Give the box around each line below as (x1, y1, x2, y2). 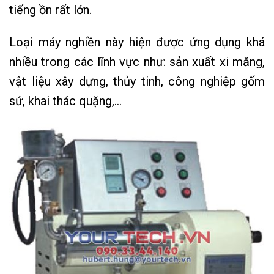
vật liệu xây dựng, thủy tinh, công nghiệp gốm (9, 73, 265, 89)
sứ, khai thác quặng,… (9, 93, 122, 108)
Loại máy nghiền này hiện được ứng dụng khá (9, 34, 265, 50)
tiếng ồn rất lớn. (9, 2, 92, 17)
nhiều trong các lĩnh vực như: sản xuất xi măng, (9, 54, 265, 69)
